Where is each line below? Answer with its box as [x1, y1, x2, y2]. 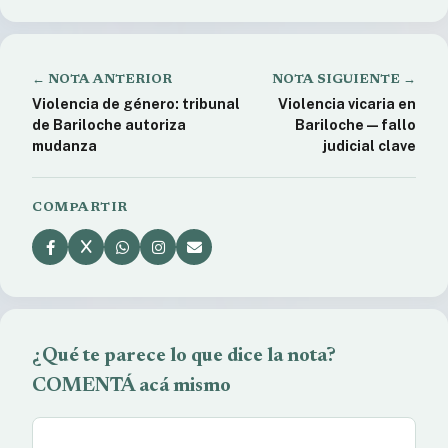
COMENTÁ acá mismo [32, 376, 231, 396]
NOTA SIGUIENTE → [272, 73, 416, 86]
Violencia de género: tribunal [32, 96, 240, 112]
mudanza [32, 138, 97, 154]
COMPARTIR [32, 201, 128, 214]
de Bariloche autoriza [32, 117, 186, 133]
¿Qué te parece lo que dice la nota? [32, 346, 336, 366]
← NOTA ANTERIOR [32, 73, 172, 86]
